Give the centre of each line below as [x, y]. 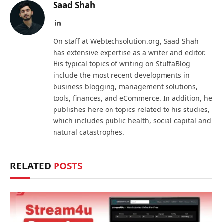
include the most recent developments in [121, 75]
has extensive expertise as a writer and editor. [129, 52]
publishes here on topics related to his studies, [131, 109]
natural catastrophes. [89, 132]
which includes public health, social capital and [132, 120]
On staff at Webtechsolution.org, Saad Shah [126, 41]
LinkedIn [73, 22]
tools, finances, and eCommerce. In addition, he [133, 98]
